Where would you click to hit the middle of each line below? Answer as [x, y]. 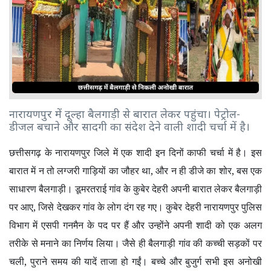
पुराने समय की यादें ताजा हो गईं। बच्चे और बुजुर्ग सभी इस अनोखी [146, 261]
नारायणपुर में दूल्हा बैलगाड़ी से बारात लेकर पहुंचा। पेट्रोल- [125, 115]
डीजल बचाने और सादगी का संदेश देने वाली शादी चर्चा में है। [129, 128]
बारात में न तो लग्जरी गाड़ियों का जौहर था [80, 170]
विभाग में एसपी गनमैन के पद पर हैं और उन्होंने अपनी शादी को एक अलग [135, 225]
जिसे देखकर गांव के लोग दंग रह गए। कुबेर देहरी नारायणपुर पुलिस [150, 207]
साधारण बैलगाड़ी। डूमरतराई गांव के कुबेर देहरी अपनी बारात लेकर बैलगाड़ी [135, 188]
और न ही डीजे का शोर [194, 170]
